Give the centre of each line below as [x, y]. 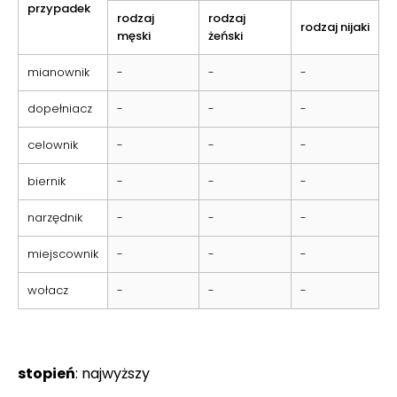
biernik [47, 181]
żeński [226, 35]
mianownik [58, 72]
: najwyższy [113, 373]
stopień [47, 373]
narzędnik [55, 217]
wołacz [48, 290]
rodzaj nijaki [335, 27]
